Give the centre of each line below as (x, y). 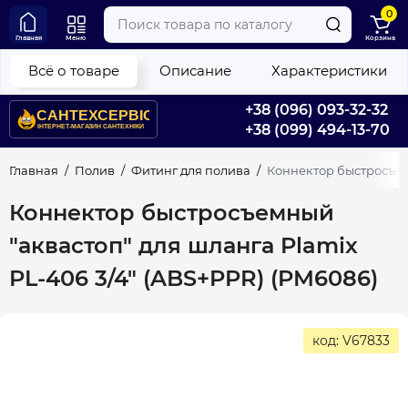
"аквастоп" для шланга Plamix (184, 246)
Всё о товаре (74, 71)
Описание (195, 71)
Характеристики (329, 71)
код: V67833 (351, 341)
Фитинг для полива (191, 171)
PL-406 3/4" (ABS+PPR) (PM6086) (194, 279)
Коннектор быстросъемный (172, 213)
